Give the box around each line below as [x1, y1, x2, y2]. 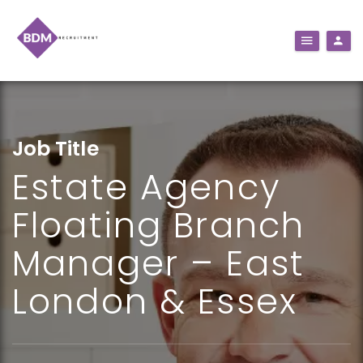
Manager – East [12, 239, 305, 288]
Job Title [12, 135, 99, 163]
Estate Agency [12, 163, 280, 211]
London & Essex [12, 277, 298, 326]
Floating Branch [12, 201, 305, 250]
